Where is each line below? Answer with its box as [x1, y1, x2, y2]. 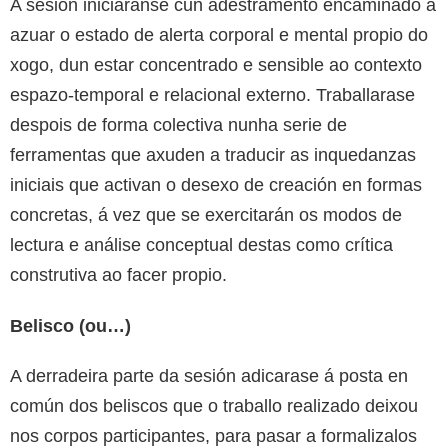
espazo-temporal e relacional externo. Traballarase [10, 85, 415, 106]
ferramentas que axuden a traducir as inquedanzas [10, 145, 416, 166]
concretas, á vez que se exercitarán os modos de [10, 205, 402, 226]
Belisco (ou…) [10, 316, 131, 337]
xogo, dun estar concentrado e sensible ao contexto [10, 55, 422, 76]
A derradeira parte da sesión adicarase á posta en [10, 366, 408, 387]
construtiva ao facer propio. [10, 265, 227, 286]
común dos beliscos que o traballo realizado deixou [10, 396, 418, 417]
